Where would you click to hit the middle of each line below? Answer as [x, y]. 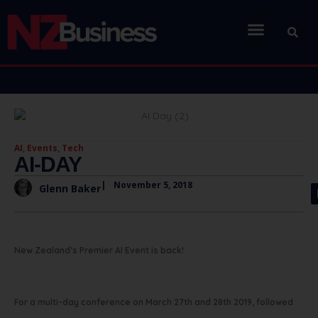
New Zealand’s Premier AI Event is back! [99, 251]
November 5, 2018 [153, 185]
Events [42, 148]
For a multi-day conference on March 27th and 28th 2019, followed [154, 302]
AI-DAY [48, 165]
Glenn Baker [70, 188]
